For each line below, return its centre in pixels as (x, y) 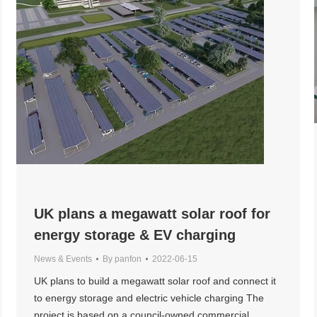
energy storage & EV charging (135, 235)
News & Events (63, 259)
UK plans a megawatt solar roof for (152, 213)
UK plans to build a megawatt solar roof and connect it (155, 281)
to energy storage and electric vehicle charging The (149, 298)
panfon (128, 259)
